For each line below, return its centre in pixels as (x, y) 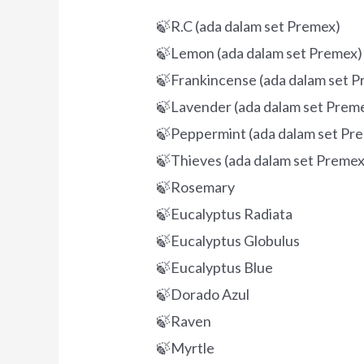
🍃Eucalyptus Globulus (228, 240)
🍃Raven (184, 321)
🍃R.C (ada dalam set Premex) (249, 26)
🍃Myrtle (186, 347)
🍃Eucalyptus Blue (215, 267)
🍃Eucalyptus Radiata (225, 213)
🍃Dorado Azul (203, 294)
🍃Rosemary (196, 186)
